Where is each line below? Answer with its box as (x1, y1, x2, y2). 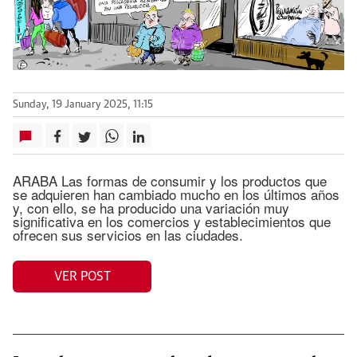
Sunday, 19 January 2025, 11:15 (13, 100, 153, 111)
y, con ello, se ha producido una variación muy (13, 198, 289, 218)
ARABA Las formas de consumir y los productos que (13, 171, 327, 191)
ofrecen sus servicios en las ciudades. (13, 225, 243, 245)
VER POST (53, 269, 111, 283)
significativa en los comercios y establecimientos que (13, 211, 331, 232)
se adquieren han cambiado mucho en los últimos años (13, 184, 339, 205)
